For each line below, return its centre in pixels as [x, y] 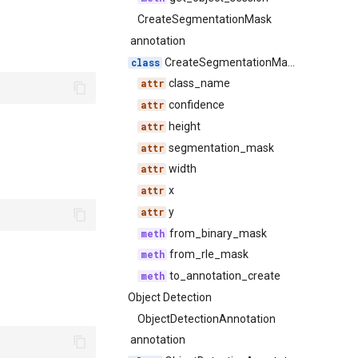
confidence [196, 105]
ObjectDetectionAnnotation [207, 318]
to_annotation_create [224, 276]
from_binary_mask [217, 233]
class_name [199, 84]
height [184, 126]
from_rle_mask [208, 255]
